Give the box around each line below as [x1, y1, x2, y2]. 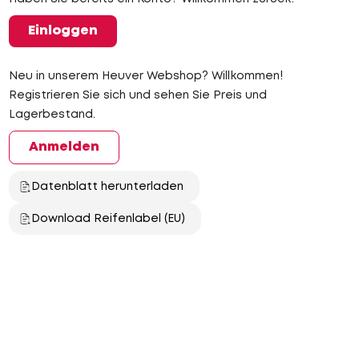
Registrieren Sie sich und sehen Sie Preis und [8, 91, 267, 100]
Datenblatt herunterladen [30, 182, 184, 192]
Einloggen [27, 25, 98, 37]
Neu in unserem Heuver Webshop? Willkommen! [8, 71, 283, 81]
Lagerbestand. [8, 110, 95, 119]
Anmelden [28, 141, 99, 153]
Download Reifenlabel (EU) [30, 214, 185, 224]
